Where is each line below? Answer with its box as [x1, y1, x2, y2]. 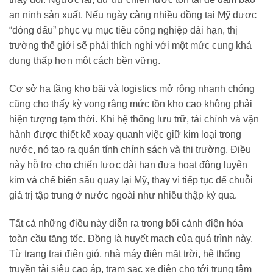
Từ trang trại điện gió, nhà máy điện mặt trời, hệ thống [9, 248, 241, 259]
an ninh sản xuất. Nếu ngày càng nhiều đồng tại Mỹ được [9, 10, 257, 21]
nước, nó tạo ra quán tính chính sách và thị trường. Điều [9, 144, 251, 155]
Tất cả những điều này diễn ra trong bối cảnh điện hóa [9, 218, 243, 229]
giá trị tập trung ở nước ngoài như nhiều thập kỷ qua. [9, 190, 237, 201]
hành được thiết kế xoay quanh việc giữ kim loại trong [9, 129, 241, 140]
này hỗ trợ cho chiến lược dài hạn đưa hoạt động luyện [9, 160, 247, 171]
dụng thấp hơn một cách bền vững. [9, 55, 160, 66]
